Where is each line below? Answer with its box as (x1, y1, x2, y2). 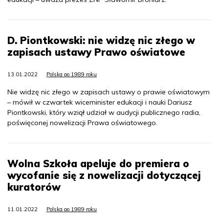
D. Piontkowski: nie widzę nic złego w (7, 34, 195, 46)
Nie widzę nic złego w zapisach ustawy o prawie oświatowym (7, 88, 210, 96)
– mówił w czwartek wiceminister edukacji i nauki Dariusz (7, 98, 192, 107)
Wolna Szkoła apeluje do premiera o (7, 157, 189, 170)
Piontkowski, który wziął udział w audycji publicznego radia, (7, 108, 200, 117)
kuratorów (7, 181, 61, 193)
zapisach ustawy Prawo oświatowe (7, 46, 185, 58)
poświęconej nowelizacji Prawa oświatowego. (7, 118, 157, 127)
